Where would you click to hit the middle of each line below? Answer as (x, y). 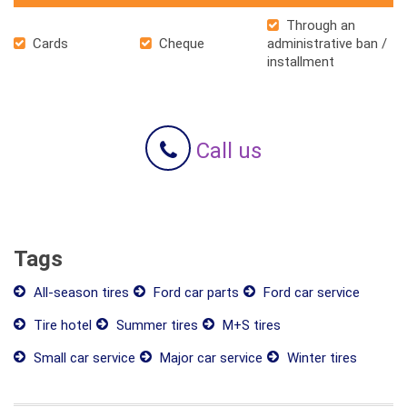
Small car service (83, 357)
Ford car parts (194, 292)
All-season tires (79, 292)
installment (300, 61)
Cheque (180, 43)
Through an (318, 25)
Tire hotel (61, 325)
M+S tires (250, 325)
